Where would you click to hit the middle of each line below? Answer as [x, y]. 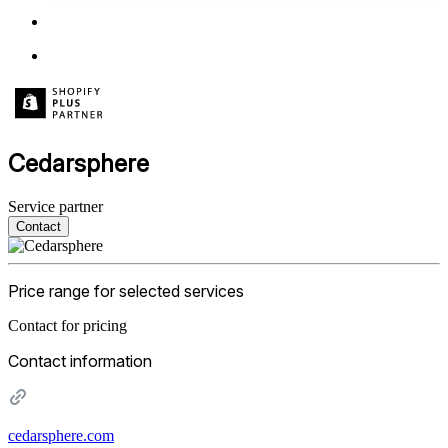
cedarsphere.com [61, 435]
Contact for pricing [67, 325]
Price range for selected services [126, 290]
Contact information [80, 360]
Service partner [55, 206]
